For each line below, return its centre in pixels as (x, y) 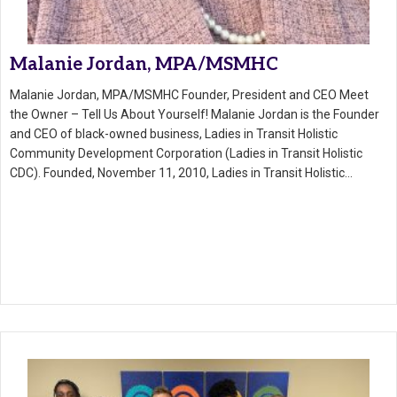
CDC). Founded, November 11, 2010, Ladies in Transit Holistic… (181, 173)
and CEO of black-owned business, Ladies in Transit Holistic (174, 134)
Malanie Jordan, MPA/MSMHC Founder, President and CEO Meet (189, 95)
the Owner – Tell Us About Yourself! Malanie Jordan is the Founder (195, 115)
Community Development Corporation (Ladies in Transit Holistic (186, 154)
